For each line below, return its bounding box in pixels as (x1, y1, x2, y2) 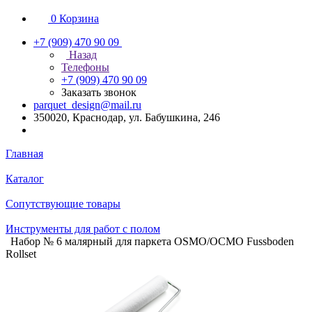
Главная (6, 148, 43, 159)
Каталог (6, 173, 44, 185)
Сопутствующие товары (6, 198, 120, 210)
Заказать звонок (61, 86, 136, 98)
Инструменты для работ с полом (6, 223, 160, 235)
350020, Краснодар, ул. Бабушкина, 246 (33, 111, 220, 123)
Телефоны (61, 61, 109, 73)
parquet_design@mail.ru (33, 99, 141, 111)
